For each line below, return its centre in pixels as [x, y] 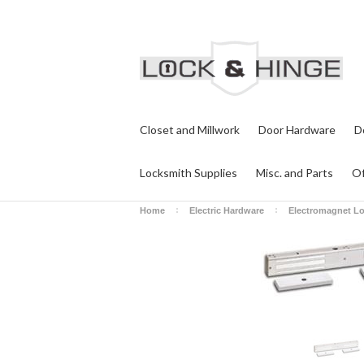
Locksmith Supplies [188, 173]
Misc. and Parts [295, 173]
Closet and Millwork [190, 130]
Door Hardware [297, 130]
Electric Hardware [227, 210]
